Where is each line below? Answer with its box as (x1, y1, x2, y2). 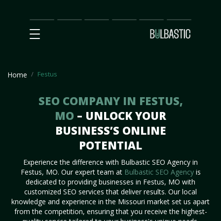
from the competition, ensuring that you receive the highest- (14, 207, 207, 216)
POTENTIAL (79, 138, 142, 152)
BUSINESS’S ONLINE (55, 123, 166, 138)
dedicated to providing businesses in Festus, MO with (26, 177, 195, 186)
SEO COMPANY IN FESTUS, (38, 93, 183, 108)
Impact (57, 24, 79, 33)
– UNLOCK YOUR (77, 108, 166, 123)
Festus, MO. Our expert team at (20, 167, 124, 177)
